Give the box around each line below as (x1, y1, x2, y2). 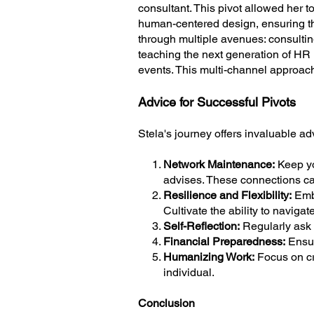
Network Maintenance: (163, 158, 275, 171)
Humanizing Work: (163, 250, 254, 264)
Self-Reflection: (163, 219, 240, 233)
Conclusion (138, 296, 195, 310)
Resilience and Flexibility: (163, 189, 292, 202)
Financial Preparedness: (163, 235, 285, 248)
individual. (138, 266, 214, 279)
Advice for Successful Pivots (138, 95, 296, 109)
